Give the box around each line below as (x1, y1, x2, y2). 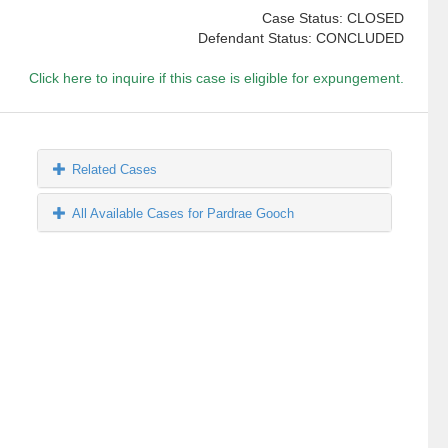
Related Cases (72, 162, 158, 178)
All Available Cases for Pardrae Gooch (72, 206, 295, 222)
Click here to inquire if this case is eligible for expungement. (28, 70, 404, 87)
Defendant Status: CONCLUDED (197, 30, 404, 47)
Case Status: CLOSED (261, 10, 404, 27)
